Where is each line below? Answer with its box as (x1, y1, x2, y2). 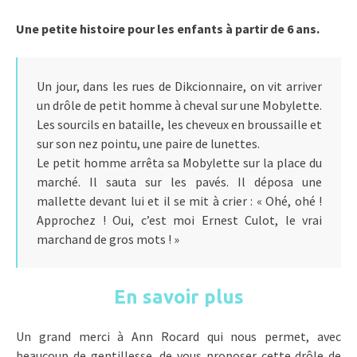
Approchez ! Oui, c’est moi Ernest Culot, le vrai (37, 212, 322, 229)
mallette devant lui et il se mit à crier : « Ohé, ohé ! (37, 193, 322, 210)
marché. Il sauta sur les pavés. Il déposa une (37, 174, 322, 190)
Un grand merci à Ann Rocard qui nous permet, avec (16, 328, 341, 345)
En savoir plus (113, 286, 244, 308)
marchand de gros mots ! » (37, 231, 179, 248)
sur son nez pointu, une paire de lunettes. (37, 135, 260, 152)
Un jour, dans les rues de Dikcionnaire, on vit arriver (37, 78, 322, 95)
